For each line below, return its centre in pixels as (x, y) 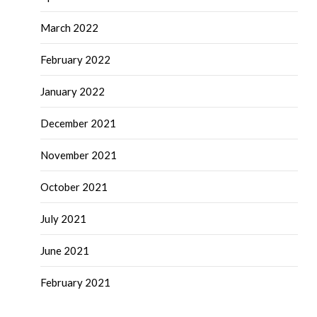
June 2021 (65, 250)
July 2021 (64, 218)
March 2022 (70, 27)
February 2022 (76, 59)
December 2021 (79, 123)
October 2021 (74, 186)
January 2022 (73, 91)
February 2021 (76, 282)
